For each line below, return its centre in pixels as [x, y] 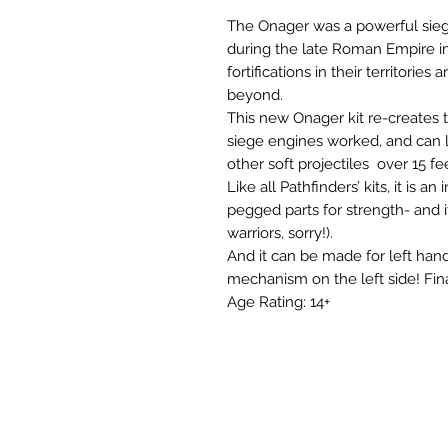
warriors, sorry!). [280, 232]
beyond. [255, 94]
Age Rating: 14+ [278, 301]
